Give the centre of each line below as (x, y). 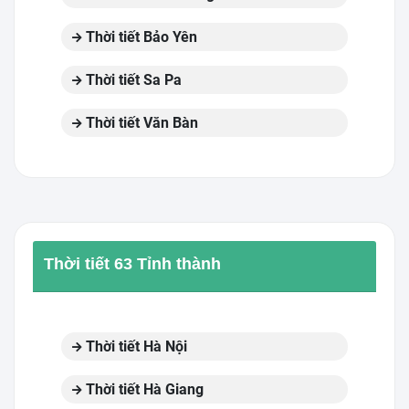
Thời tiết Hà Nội (135, 346)
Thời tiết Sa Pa (132, 80)
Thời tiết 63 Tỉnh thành (132, 264)
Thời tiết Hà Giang (143, 389)
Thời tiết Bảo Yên (140, 37)
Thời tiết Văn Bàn (140, 123)
